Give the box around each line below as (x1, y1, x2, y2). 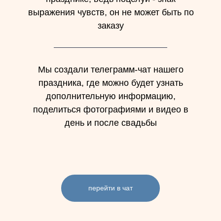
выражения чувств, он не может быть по (28, 7, 194, 17)
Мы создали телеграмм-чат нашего (37, 65, 184, 74)
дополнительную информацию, (45, 91, 176, 101)
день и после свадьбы (64, 118, 157, 128)
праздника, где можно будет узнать (38, 78, 183, 88)
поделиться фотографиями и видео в (33, 105, 188, 114)
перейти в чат (88, 184, 133, 192)
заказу (98, 21, 124, 31)
